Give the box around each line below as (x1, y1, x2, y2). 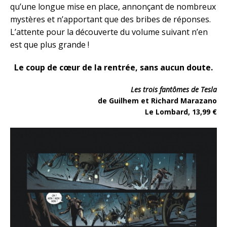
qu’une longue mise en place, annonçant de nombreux (10, 1, 216, 13)
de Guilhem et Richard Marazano (98, 96, 217, 106)
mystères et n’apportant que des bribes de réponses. (10, 14, 211, 25)
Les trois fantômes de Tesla (131, 85, 217, 95)
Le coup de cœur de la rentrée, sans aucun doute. (14, 62, 213, 73)
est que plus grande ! (10, 39, 89, 51)
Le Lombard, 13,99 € (145, 107, 217, 117)
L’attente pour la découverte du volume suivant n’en (10, 26, 208, 38)
